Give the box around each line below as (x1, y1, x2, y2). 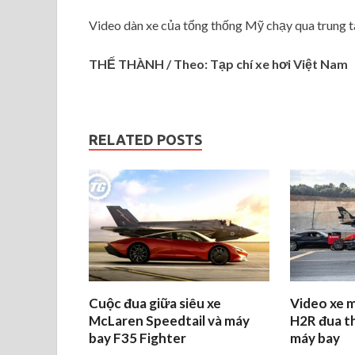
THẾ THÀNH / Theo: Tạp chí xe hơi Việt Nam (89, 56, 348, 72)
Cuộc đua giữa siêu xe (89, 295, 221, 312)
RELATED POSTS (89, 132, 202, 148)
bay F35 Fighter (89, 330, 186, 347)
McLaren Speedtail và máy (89, 312, 250, 330)
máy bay (289, 330, 340, 347)
